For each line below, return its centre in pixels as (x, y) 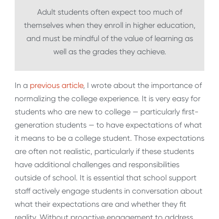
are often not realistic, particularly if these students (104, 152)
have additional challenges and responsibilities (97, 165)
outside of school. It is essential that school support (106, 178)
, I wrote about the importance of (142, 86)
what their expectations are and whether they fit (100, 204)
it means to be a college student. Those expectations (109, 138)
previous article (56, 86)
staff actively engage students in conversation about (109, 191)
